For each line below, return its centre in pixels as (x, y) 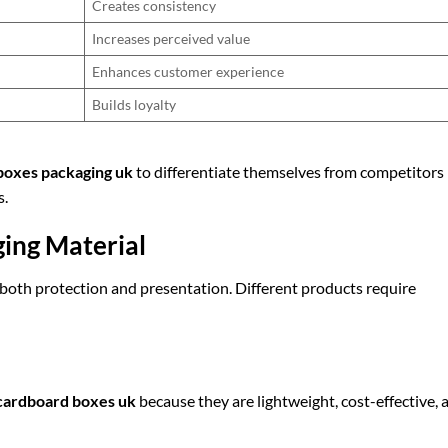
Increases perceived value (171, 38)
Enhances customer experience (188, 71)
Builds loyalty (134, 104)
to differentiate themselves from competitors (288, 171)
